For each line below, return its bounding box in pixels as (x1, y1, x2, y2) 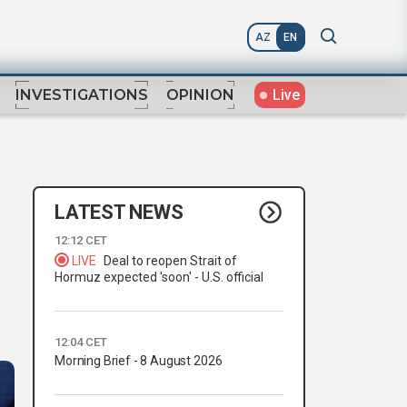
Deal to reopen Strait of (104, 253, 237, 269)
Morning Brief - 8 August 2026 (55, 353, 223, 369)
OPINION (166, 86, 234, 104)
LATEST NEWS (55, 200, 184, 223)
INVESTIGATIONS (15, 86, 148, 104)
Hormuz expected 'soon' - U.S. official (55, 270, 263, 285)
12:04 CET (55, 335, 107, 350)
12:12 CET (55, 233, 107, 248)
